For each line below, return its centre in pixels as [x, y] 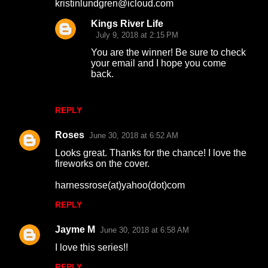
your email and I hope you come [159, 63]
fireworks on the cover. [102, 164]
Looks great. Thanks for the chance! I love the [151, 153]
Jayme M [75, 229]
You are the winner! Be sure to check [168, 52]
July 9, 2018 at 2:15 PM [137, 35]
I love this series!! [92, 247]
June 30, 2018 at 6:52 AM [134, 135]
